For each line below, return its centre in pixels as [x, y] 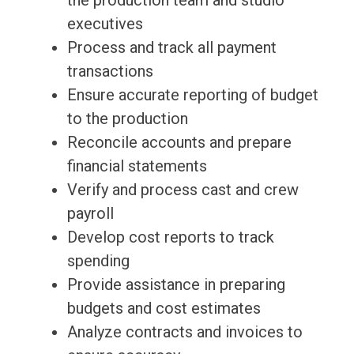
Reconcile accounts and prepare [179, 143]
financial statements [137, 166]
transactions [110, 72]
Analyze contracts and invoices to [185, 332]
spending [98, 261]
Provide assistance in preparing [176, 285]
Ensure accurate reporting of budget [192, 95]
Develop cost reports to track [170, 237]
